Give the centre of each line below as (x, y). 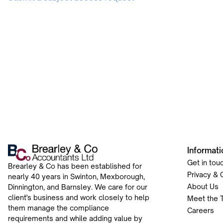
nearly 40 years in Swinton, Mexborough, (76, 177)
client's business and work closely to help (79, 198)
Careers (201, 211)
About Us (203, 187)
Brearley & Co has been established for (75, 166)
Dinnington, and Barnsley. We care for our (78, 187)
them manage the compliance (58, 208)
